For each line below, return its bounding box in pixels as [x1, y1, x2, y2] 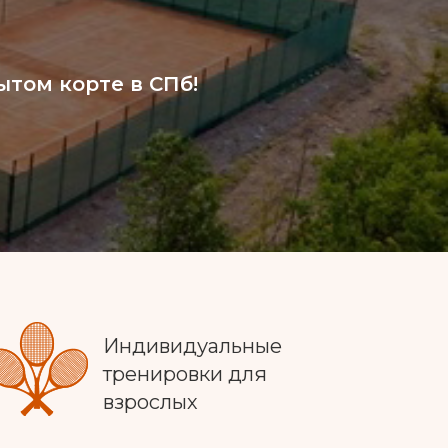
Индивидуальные [103, 334, 282, 358]
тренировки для [103, 362, 267, 386]
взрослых [103, 390, 198, 414]
